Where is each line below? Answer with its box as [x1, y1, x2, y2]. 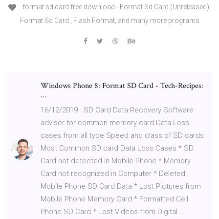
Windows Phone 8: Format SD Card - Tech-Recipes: [41, 80, 203, 91]
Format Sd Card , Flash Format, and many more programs [20, 16, 199, 24]
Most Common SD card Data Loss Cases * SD [41, 143, 194, 153]
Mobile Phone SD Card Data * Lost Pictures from [41, 181, 201, 191]
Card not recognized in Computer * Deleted [41, 169, 185, 178]
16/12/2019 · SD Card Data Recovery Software [41, 105, 194, 114]
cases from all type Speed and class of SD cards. [41, 131, 206, 140]
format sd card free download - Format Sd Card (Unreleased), [21, 3, 211, 11]
